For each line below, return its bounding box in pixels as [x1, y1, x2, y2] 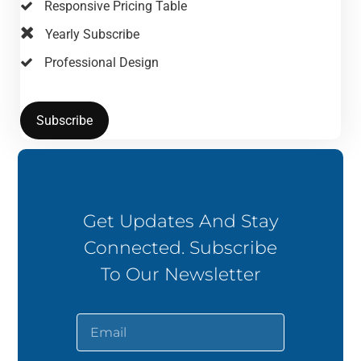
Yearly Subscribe [45, 27, 139, 43]
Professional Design [44, 55, 159, 71]
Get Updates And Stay [82, 210, 279, 232]
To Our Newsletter [100, 263, 261, 285]
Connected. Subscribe [84, 236, 277, 259]
